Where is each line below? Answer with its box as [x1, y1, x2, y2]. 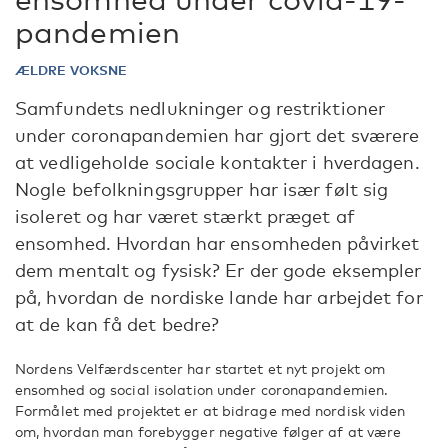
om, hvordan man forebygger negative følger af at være [15, 423, 402, 440]
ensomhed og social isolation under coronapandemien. [15, 381, 389, 398]
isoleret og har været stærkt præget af [15, 205, 355, 227]
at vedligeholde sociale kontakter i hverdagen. [15, 151, 420, 173]
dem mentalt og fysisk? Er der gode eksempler [15, 259, 422, 281]
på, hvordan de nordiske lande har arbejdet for [15, 286, 423, 308]
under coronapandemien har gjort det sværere [15, 124, 420, 146]
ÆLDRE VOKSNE [15, 62, 128, 78]
